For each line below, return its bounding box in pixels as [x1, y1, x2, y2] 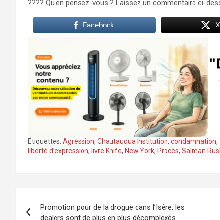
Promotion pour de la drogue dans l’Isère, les [40, 203, 185, 212]
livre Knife [91, 147, 122, 155]
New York [125, 147, 154, 155]
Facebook [82, 20, 114, 29]
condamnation [171, 137, 216, 146]
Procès [157, 147, 179, 155]
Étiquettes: [28, 137, 61, 146]
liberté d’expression [28, 147, 88, 155]
